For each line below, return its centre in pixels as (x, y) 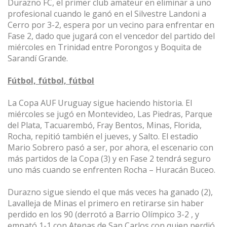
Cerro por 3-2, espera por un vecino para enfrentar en (111, 25)
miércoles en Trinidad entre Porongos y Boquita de (105, 47)
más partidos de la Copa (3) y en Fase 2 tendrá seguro (109, 159)
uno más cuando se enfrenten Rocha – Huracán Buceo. (111, 170)
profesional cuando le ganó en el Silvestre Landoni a (107, 14)
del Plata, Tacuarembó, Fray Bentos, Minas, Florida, (105, 125)
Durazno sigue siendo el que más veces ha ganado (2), (110, 192)
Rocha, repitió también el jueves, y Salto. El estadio (103, 137)
